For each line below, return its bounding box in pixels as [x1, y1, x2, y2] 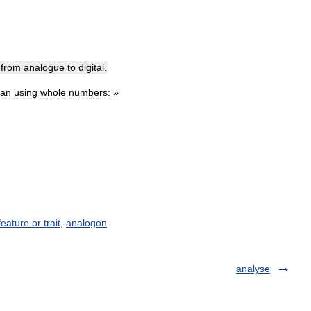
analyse [236, 263, 270, 274]
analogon [66, 217, 107, 228]
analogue [24, 62, 65, 73]
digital [78, 62, 104, 73]
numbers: [69, 87, 110, 98]
